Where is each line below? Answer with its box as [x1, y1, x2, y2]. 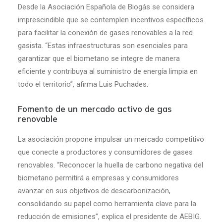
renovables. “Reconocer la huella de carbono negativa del [18, 161, 203, 169]
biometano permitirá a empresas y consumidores [18, 173, 179, 182]
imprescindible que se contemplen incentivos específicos [18, 15, 204, 24]
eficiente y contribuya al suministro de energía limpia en [18, 67, 198, 76]
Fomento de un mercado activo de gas [18, 104, 172, 114]
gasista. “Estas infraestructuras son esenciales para [18, 41, 188, 50]
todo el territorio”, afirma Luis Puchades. [18, 80, 148, 89]
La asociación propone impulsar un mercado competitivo [18, 135, 204, 144]
